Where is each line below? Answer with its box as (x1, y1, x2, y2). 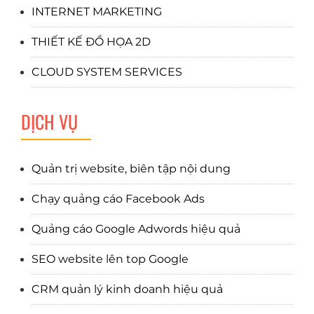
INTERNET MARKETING (32, 5, 162, 19)
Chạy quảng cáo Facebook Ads (32, 192, 205, 206)
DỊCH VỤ (21, 108, 78, 136)
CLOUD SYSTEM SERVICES (32, 65, 182, 79)
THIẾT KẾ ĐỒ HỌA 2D (32, 35, 151, 49)
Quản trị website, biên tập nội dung (32, 162, 231, 176)
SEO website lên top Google (32, 252, 189, 266)
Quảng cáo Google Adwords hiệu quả (32, 222, 240, 236)
